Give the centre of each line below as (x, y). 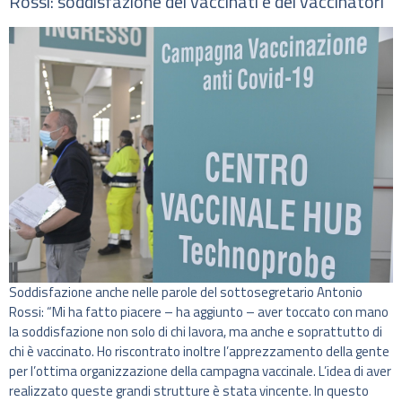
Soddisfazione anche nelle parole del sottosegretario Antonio (186, 293)
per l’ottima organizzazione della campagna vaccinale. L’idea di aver (200, 371)
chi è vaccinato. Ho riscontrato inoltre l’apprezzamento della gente (199, 352)
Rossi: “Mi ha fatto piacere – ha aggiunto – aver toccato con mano (199, 312)
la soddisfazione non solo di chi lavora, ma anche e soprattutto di (196, 332)
